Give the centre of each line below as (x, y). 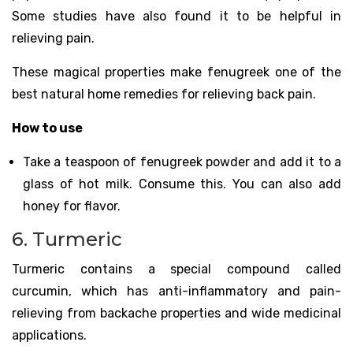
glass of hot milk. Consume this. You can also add (182, 184)
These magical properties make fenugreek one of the (176, 72)
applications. (49, 335)
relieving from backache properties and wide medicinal (176, 313)
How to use (47, 128)
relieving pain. (53, 39)
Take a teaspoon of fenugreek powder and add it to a (182, 162)
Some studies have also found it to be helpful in (176, 17)
